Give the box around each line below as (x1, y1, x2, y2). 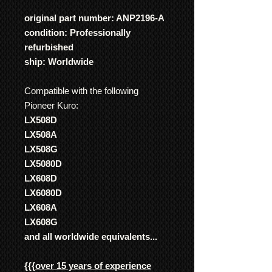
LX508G (24, 144, 58, 154)
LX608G (24, 217, 58, 227)
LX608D (24, 173, 57, 183)
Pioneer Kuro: (24, 100, 78, 110)
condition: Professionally (24, 27, 131, 38)
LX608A (24, 202, 57, 212)
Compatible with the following (24, 86, 138, 96)
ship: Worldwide (24, 56, 93, 67)
